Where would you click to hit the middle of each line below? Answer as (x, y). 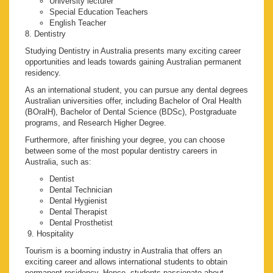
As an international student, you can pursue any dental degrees (136, 90)
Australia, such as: (58, 162)
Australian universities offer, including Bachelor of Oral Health (133, 101)
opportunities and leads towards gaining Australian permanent (133, 62)
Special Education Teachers (99, 12)
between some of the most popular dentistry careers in (121, 151)
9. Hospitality (49, 234)
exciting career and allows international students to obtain (126, 262)
